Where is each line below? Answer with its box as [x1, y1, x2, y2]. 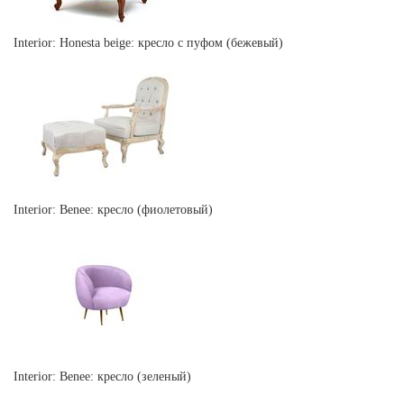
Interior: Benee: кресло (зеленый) [14, 369, 191, 383]
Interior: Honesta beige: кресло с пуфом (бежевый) [14, 35, 283, 50]
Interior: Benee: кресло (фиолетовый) [14, 202, 213, 216]
